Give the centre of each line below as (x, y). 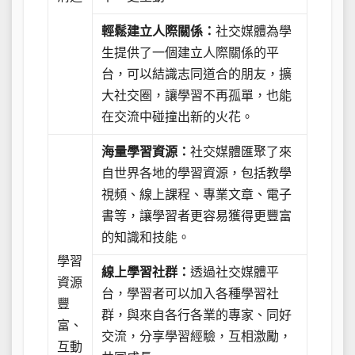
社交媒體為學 (254, 31)
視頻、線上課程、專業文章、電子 (197, 194)
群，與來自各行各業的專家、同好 (197, 315)
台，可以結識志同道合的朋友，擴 (197, 74)
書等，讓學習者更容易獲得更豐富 (197, 216)
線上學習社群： (146, 272)
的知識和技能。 (146, 237)
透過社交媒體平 (235, 272)
